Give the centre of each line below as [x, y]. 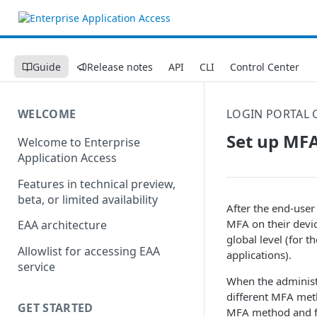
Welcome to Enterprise [79, 142]
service [36, 267]
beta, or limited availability [88, 199]
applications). [259, 255]
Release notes [120, 67]
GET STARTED [56, 307]
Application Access [67, 157]
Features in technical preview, [97, 184]
